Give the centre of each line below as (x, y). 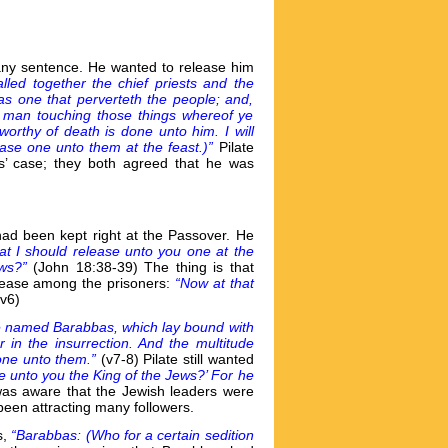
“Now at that (214, 282)
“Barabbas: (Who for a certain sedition (132, 434)
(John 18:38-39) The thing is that (140, 266)
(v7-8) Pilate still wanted (177, 358)
